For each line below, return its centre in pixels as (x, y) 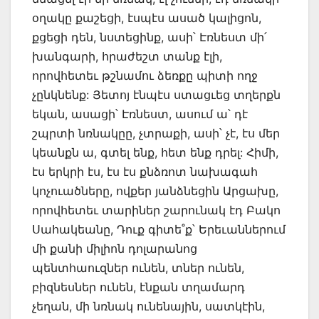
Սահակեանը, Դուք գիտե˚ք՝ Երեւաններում (159, 229)
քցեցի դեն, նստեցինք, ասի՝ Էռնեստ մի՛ (150, 37)
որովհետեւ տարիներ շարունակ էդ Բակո (156, 210)
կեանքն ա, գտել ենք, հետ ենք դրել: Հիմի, (155, 152)
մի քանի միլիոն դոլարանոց (115, 248)
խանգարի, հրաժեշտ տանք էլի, (127, 56)
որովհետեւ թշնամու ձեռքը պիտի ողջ (145, 75)
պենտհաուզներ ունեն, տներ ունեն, (138, 267)
